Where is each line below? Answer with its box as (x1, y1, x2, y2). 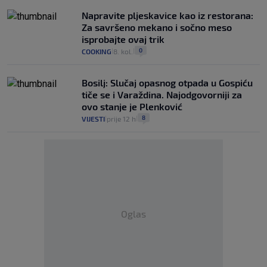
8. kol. (113, 47, 133, 56)
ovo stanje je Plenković (82, 101, 182, 113)
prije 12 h (107, 114, 136, 123)
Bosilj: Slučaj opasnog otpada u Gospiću (82, 77, 253, 89)
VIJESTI (82, 114, 105, 123)
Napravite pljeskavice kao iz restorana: (82, 10, 253, 21)
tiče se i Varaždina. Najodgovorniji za (82, 89, 242, 101)
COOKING (82, 47, 111, 56)
